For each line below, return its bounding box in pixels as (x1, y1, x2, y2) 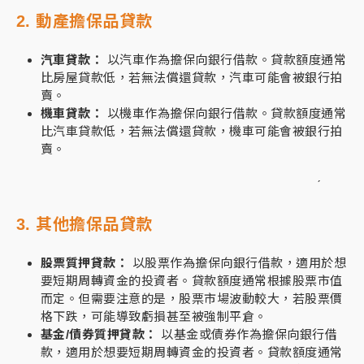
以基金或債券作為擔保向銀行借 (157, 327, 338, 341)
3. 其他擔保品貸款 (16, 215, 153, 233)
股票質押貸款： (41, 256, 129, 270)
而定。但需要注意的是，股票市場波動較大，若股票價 (41, 292, 343, 305)
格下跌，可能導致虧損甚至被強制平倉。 (41, 310, 267, 323)
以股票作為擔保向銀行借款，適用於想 (128, 256, 347, 270)
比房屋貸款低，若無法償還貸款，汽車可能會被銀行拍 (41, 71, 343, 84)
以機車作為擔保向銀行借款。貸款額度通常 (103, 106, 347, 120)
